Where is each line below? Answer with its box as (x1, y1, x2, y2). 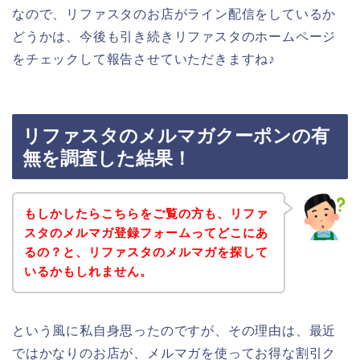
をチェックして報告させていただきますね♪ (12, 51, 276, 66)
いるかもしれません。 (23, 264, 153, 278)
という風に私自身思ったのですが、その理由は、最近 (12, 323, 337, 337)
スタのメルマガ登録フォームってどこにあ (23, 225, 268, 239)
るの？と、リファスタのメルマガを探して (23, 244, 268, 259)
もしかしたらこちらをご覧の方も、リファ (23, 206, 268, 220)
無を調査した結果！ (22, 148, 191, 170)
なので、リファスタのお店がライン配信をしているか (12, 6, 337, 21)
